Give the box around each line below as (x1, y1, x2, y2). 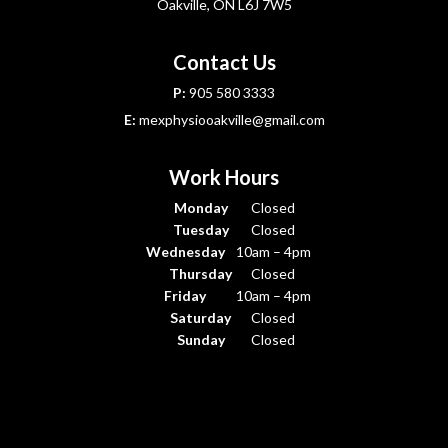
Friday (164, 286, 206, 304)
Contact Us (172, 49, 276, 74)
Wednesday (145, 242, 225, 260)
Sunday (176, 330, 225, 348)
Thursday (169, 264, 232, 282)
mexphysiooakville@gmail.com (138, 110, 325, 128)
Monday (173, 198, 228, 216)
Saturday (170, 308, 231, 326)
